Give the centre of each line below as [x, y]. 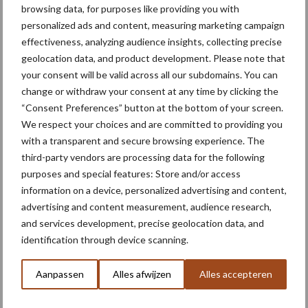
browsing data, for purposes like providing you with [130, 9]
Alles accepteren [236, 274]
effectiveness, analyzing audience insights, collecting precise [152, 42]
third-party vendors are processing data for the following [143, 157]
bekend [125, 17]
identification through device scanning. [105, 240]
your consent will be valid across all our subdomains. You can [150, 75]
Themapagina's [61, 80]
